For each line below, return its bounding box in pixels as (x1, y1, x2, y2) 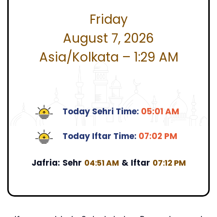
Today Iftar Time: (62, 130, 139, 142)
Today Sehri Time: (62, 106, 141, 118)
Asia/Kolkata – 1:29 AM (39, 48, 178, 66)
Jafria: (31, 156, 60, 169)
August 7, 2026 (63, 29, 154, 47)
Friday (89, 10, 128, 28)
